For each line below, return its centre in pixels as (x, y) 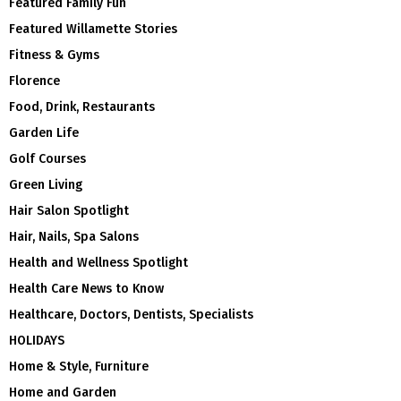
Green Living (46, 184)
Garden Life (44, 132)
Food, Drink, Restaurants (82, 107)
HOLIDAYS (37, 340)
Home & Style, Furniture (79, 366)
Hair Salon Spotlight (69, 210)
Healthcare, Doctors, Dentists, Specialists (131, 314)
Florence (34, 81)
